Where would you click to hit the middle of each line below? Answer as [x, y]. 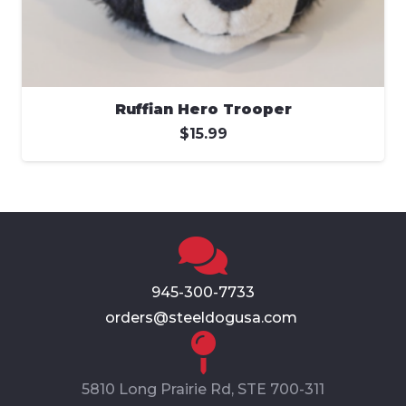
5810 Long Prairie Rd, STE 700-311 [203, 389]
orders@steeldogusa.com [203, 317]
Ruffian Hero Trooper [203, 109]
